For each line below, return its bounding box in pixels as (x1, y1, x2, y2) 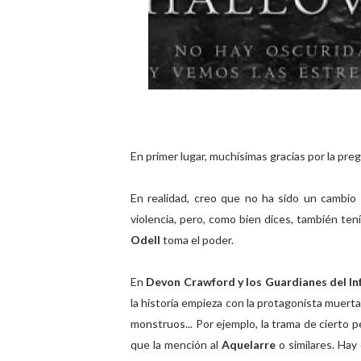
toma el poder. (163, 233, 236, 247)
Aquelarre (222, 338, 280, 351)
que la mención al (131, 338, 222, 351)
